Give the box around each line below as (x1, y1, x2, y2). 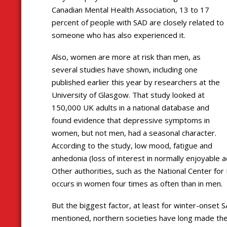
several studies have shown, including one (52, 64, 198, 74)
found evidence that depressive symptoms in (52, 115, 210, 125)
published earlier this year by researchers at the (52, 77, 220, 87)
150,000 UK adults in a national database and (52, 102, 209, 112)
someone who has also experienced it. (52, 29, 185, 40)
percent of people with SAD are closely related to (52, 17, 224, 27)
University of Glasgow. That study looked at (52, 89, 205, 100)
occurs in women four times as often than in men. (52, 178, 222, 188)
